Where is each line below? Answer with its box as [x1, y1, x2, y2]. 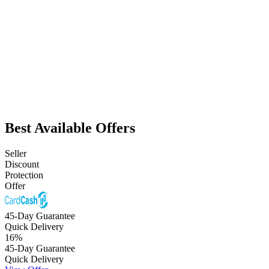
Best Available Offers [5, 119, 135, 136]
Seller [5, 148, 26, 159]
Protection [5, 169, 43, 180]
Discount [5, 159, 39, 169]
